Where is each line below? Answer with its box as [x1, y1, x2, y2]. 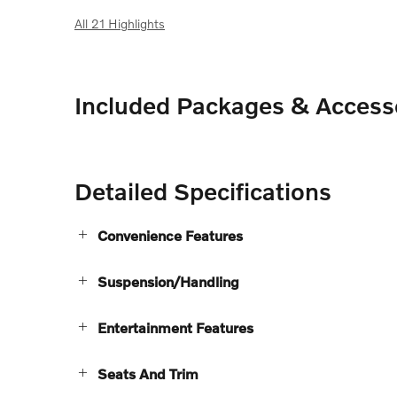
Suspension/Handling [97, 273, 239, 291]
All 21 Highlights [74, 16, 165, 32]
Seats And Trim [97, 365, 198, 383]
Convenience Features [97, 227, 243, 245]
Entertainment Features [97, 319, 253, 337]
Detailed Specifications [74, 177, 331, 206]
